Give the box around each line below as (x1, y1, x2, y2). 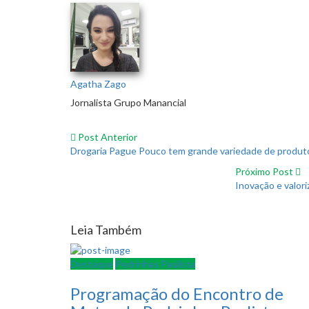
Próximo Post (235, 165, 293, 177)
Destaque (70, 257, 113, 270)
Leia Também (70, 221, 141, 237)
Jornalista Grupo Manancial (70, 96, 186, 108)
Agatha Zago (70, 77, 126, 90)
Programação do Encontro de (70, 283, 283, 303)
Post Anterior (78, 130, 137, 143)
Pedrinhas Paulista (115, 257, 195, 270)
